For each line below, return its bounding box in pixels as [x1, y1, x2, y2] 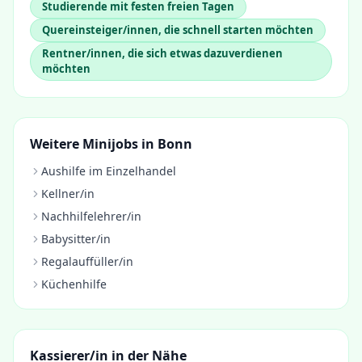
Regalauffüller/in [41, 254, 133, 269]
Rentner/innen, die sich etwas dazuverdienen [42, 46, 283, 61]
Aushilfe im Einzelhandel [41, 163, 176, 179]
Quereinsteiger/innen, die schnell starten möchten [42, 23, 314, 37]
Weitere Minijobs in [30, 135, 158, 153]
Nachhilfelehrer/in [41, 208, 141, 224]
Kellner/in [41, 186, 95, 201]
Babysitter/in [41, 231, 111, 246]
